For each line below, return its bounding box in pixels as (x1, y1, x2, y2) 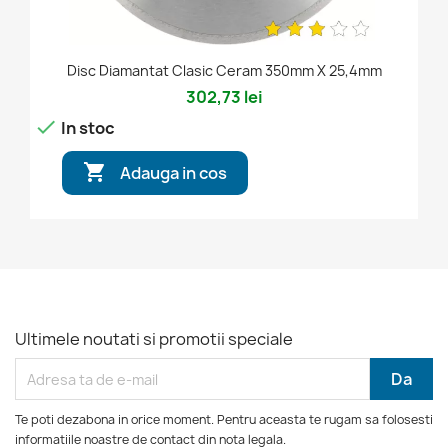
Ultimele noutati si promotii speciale (15, 328, 293, 351)
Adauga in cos (120, 161, 227, 184)
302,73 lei (185, 86, 263, 109)
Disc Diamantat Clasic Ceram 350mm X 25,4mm (66, 61, 382, 81)
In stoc (58, 116, 115, 139)
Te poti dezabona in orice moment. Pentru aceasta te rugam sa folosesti (15, 411, 433, 429)
